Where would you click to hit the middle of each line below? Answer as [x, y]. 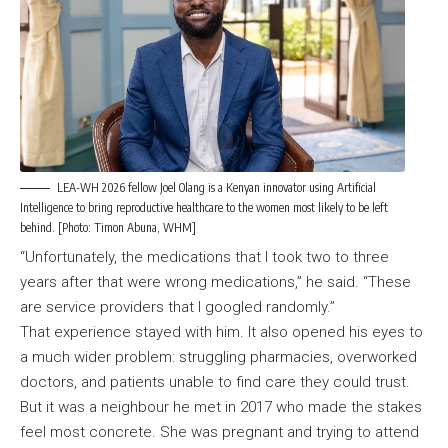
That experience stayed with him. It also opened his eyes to [221, 332]
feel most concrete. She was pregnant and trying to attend [219, 432]
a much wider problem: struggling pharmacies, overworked [218, 357]
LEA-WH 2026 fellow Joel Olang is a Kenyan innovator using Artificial [216, 187]
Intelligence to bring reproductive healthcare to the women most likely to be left [204, 207]
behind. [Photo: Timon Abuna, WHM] [108, 227]
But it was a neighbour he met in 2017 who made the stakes [221, 407]
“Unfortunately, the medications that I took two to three [204, 257]
